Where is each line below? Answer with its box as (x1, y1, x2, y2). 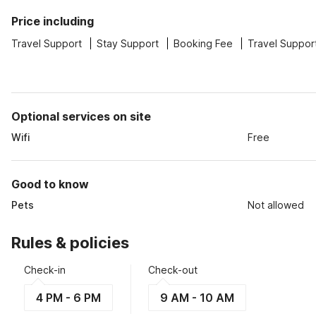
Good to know (11, 177, 89, 191)
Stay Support (97, 37, 159, 49)
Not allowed (248, 199, 305, 211)
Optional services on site (11, 109, 151, 123)
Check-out (148, 264, 197, 276)
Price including (11, 14, 94, 28)
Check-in (24, 264, 66, 276)
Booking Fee (174, 37, 233, 49)
